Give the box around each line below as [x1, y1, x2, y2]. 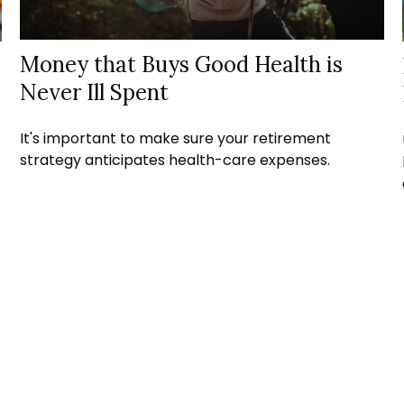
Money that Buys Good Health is [20, 50, 344, 79]
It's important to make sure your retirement [20, 128, 332, 150]
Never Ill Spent [20, 78, 170, 107]
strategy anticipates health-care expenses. [20, 150, 331, 171]
